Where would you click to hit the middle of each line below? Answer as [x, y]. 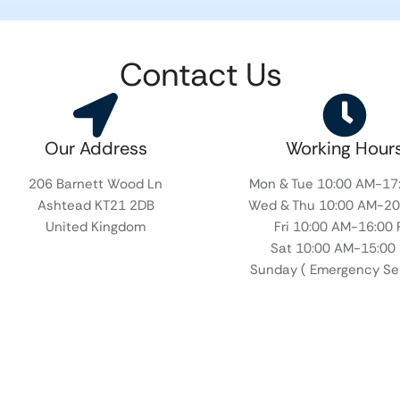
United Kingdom [96, 226]
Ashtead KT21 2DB [96, 205]
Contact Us [200, 74]
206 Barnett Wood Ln [96, 183]
